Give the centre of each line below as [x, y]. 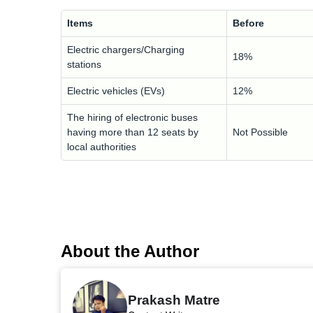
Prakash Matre [174, 300]
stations [84, 64]
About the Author [130, 251]
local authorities [102, 147]
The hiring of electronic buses [132, 117]
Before [248, 23]
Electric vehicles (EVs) [116, 91]
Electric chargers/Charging [126, 50]
